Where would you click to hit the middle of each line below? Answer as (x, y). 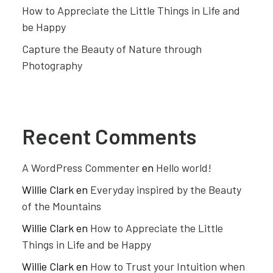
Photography (52, 65)
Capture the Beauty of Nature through (112, 49)
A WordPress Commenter (81, 168)
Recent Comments (109, 136)
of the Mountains (62, 206)
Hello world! (184, 168)
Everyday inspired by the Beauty (166, 190)
